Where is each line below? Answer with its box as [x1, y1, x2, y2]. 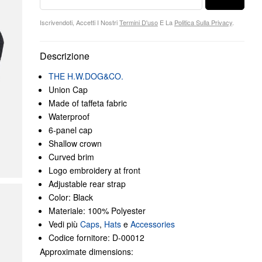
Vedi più [49, 218, 80, 230]
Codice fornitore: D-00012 [49, 232, 144, 243]
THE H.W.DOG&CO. [49, 70, 123, 82]
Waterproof [49, 111, 89, 122]
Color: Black [49, 191, 93, 203]
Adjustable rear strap [49, 178, 126, 189]
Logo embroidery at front [49, 164, 140, 176]
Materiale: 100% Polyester [49, 205, 146, 216]
